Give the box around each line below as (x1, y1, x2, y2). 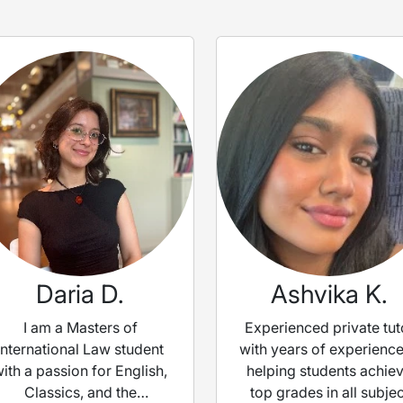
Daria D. (36, 279, 125, 310)
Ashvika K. (271, 279, 389, 310)
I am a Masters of (22, 318, 138, 337)
